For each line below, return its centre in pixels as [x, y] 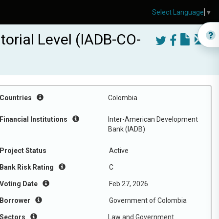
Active [119, 151]
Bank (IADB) [127, 129]
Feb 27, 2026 [129, 184]
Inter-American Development [153, 119]
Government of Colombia [148, 200]
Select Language [178, 12]
